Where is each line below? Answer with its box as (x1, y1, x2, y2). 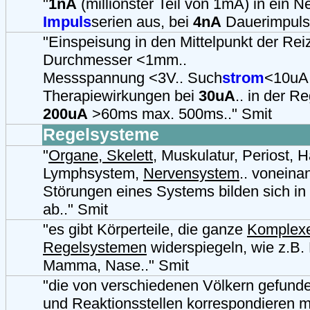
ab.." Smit (43, 200, 108, 218)
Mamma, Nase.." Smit (43, 256, 189, 274)
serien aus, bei (91, 12, 193, 30)
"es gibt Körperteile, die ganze (43, 220, 247, 238)
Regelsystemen (43, 238, 147, 256)
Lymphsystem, (43, 164, 143, 182)
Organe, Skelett (48, 146, 153, 164)
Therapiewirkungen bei (43, 86, 199, 104)
